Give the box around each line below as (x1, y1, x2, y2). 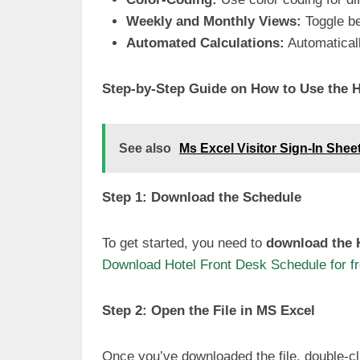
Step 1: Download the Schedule (102, 190, 301, 205)
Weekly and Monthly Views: (126, 14, 301, 29)
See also (119, 141, 171, 155)
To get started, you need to (102, 235, 266, 251)
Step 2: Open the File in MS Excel (102, 303, 315, 318)
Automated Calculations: (126, 35, 284, 51)
